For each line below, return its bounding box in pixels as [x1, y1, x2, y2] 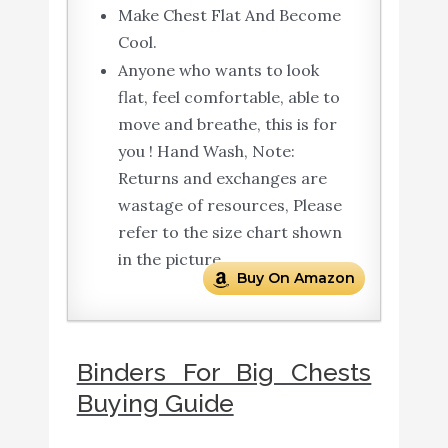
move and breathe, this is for [117, 114, 337, 135]
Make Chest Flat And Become [117, 5, 341, 26]
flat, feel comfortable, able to [117, 87, 340, 108]
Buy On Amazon [237, 269, 356, 288]
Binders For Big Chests [76, 356, 372, 387]
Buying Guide [76, 387, 234, 418]
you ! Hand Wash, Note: [117, 141, 295, 162]
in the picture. [117, 249, 225, 270]
